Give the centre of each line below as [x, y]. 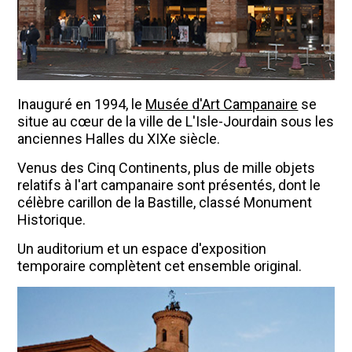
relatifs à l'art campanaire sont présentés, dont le [169, 185]
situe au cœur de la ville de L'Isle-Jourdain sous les [176, 122]
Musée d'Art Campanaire [222, 104]
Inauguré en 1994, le [82, 104]
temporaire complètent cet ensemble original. [160, 266]
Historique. [52, 220]
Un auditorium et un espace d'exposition [142, 249]
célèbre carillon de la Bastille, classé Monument [165, 203]
